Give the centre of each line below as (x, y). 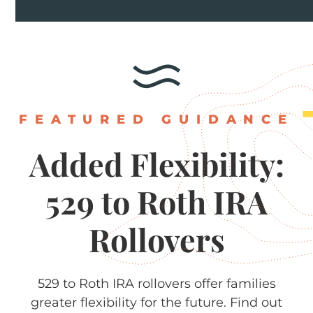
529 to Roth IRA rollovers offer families (156, 283)
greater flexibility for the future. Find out (156, 302)
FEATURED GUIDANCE (156, 119)
